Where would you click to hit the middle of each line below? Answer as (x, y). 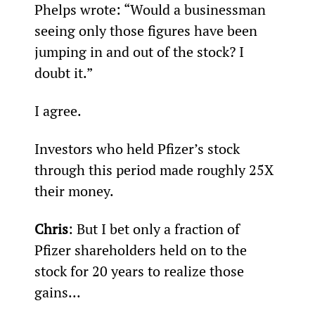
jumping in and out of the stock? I (141, 51)
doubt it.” (63, 72)
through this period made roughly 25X (155, 169)
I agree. (58, 110)
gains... (57, 292)
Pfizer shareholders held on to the (142, 250)
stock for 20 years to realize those (141, 271)
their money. (74, 191)
